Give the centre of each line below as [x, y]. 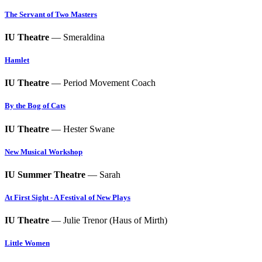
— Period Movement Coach [102, 83]
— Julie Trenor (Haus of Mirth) [108, 220]
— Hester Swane [82, 129]
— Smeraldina [77, 37]
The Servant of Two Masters [51, 14]
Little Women [27, 243]
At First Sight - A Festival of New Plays [68, 198]
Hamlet [17, 60]
